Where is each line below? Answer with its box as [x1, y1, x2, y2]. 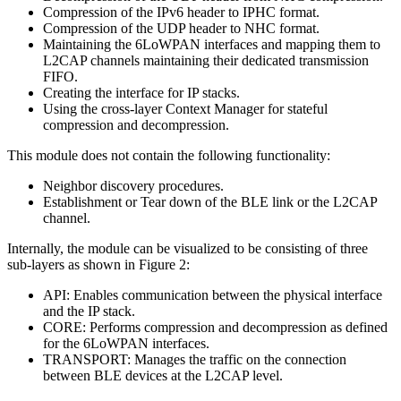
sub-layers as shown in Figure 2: [7, 256, 190, 272]
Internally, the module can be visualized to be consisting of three [7, 240, 368, 256]
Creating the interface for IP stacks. [43, 84, 240, 100]
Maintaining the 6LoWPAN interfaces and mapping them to [43, 36, 380, 52]
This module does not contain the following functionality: [7, 147, 330, 163]
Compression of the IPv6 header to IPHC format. [43, 4, 320, 20]
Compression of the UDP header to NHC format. [43, 20, 320, 36]
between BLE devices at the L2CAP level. [43, 367, 283, 383]
